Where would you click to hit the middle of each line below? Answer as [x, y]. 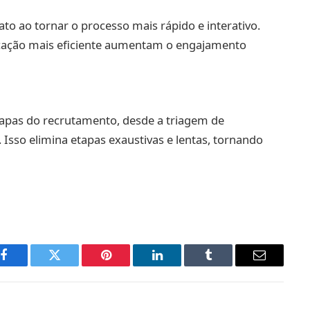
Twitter [72, 265]
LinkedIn [179, 265]
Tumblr [226, 265]
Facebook [27, 265]
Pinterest [127, 265]
